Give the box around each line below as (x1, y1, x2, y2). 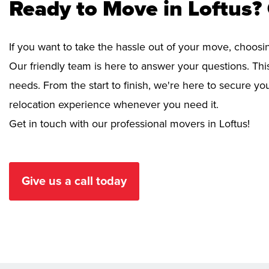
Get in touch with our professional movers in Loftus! (9, 116, 250, 130)
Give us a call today (22, 174, 127, 189)
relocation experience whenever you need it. (9, 97, 219, 111)
